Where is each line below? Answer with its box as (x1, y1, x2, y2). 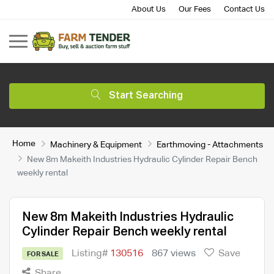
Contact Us (224, 6, 265, 13)
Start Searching (109, 91, 183, 101)
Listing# (72, 248, 111, 259)
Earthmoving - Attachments (157, 140, 263, 149)
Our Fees (179, 6, 211, 13)
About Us (131, 6, 166, 13)
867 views (152, 248, 196, 259)
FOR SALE (26, 250, 59, 257)
